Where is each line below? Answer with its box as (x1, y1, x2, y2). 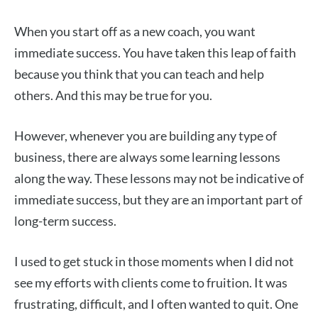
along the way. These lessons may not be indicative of (14, 170, 304, 187)
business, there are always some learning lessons (14, 149, 280, 165)
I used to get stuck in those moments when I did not (14, 253, 294, 270)
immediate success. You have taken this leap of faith (14, 45, 296, 61)
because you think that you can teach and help (14, 66, 264, 82)
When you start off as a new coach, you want (14, 23, 256, 40)
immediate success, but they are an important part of (14, 192, 302, 208)
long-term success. (14, 213, 116, 229)
